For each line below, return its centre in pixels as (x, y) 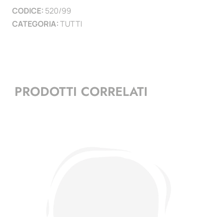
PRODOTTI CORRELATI (81, 92)
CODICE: (29, 10)
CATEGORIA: (36, 23)
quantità (121, 13)
